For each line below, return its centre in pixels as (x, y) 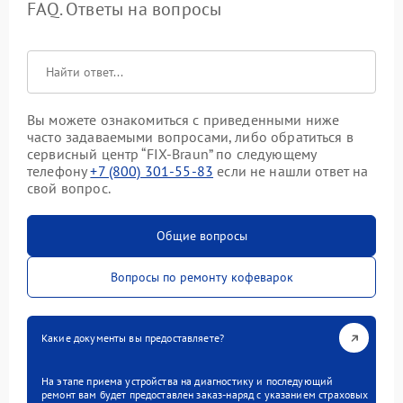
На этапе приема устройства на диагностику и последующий (188, 381)
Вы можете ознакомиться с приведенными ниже (184, 120)
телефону (59, 171)
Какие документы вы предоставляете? (133, 338)
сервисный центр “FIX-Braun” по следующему (172, 154)
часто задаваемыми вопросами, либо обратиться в (190, 137)
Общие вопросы (201, 236)
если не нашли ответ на (291, 171)
